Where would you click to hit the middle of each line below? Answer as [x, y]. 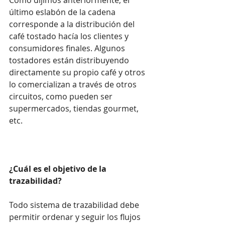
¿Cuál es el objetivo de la [59, 168]
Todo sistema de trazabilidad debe [75, 205]
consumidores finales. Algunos [68, 48]
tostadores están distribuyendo [70, 60]
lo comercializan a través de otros [74, 84]
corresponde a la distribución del [73, 24]
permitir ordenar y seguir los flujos [76, 217]
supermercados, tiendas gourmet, [75, 108]
